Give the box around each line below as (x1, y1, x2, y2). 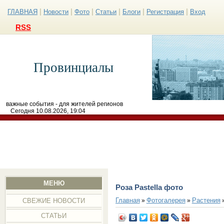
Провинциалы (33, 60, 113, 75)
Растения (191, 196, 220, 204)
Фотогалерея (146, 196, 185, 204)
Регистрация (146, 8, 184, 15)
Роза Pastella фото (115, 183, 183, 191)
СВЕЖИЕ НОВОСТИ (22, 197, 85, 204)
